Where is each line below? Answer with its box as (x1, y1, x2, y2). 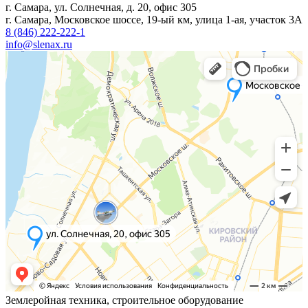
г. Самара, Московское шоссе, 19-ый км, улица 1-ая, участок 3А (5, 14, 302, 26)
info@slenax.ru (5, 38, 72, 51)
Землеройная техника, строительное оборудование (5, 294, 243, 307)
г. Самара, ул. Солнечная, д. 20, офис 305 (5, 1, 197, 14)
